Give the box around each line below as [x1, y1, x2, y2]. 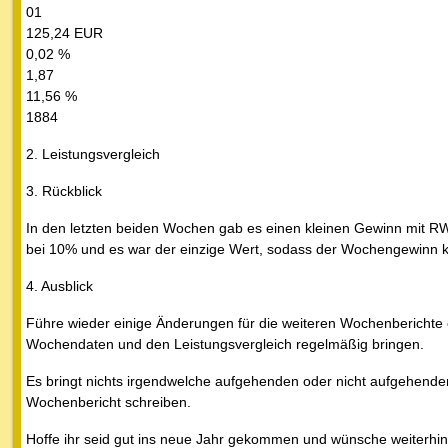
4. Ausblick [26, 278, 93, 295]
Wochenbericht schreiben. [26, 394, 191, 411]
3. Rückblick [26, 183, 102, 200]
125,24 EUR [26, 25, 103, 42]
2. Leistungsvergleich [26, 146, 160, 163]
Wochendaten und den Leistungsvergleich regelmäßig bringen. [26, 336, 424, 353]
